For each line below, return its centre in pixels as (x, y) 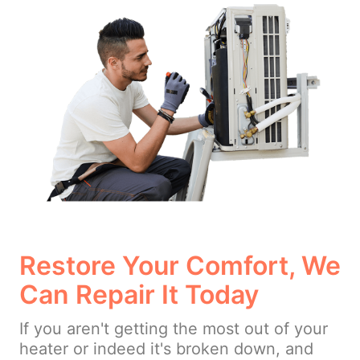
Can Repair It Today (139, 295)
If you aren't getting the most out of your (174, 329)
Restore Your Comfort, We (180, 266)
